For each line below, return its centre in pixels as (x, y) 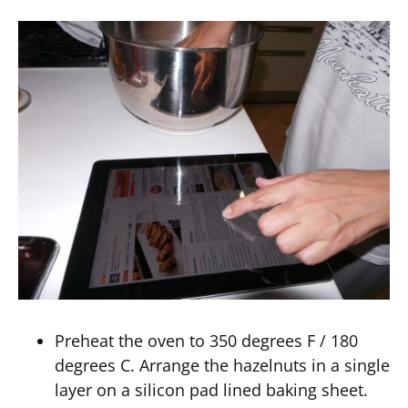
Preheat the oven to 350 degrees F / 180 (206, 341)
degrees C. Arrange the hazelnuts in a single (222, 365)
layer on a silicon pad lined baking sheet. (211, 390)
